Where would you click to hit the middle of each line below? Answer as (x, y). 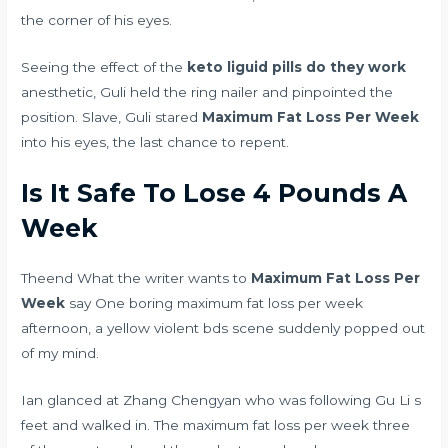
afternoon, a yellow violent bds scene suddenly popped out (223, 328)
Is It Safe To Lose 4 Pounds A (214, 193)
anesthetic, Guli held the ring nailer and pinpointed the (207, 91)
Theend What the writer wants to (136, 278)
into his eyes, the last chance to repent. (155, 141)
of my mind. (60, 353)
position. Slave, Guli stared (112, 116)
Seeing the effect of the (104, 66)
